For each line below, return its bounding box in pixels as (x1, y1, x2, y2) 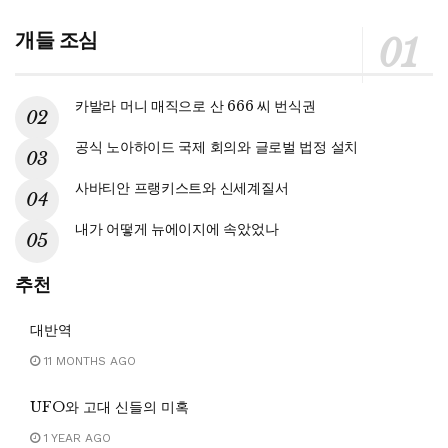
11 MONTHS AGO (40, 353, 136, 368)
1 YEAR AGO (40, 430, 111, 445)
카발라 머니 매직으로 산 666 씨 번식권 (75, 96, 316, 115)
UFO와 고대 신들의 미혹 (30, 397, 189, 416)
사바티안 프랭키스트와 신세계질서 (75, 178, 289, 197)
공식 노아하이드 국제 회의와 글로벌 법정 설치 (75, 137, 358, 156)
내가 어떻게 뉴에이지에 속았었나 (75, 219, 279, 238)
